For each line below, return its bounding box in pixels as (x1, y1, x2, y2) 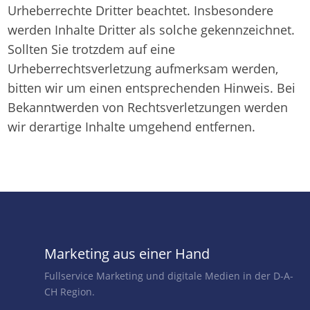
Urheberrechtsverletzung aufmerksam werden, (8, 60, 279, 77)
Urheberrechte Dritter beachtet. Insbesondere (8, 2, 274, 19)
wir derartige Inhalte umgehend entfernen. (8, 118, 256, 135)
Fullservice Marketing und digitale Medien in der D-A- (44, 269, 293, 282)
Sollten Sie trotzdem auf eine (8, 41, 176, 57)
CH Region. (44, 285, 95, 298)
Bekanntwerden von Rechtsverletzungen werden (8, 99, 289, 116)
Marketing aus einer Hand (44, 244, 210, 263)
